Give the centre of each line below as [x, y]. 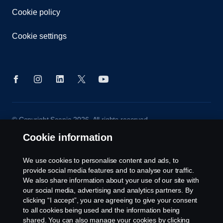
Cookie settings [39, 36]
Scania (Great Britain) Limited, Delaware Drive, [84, 130]
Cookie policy [36, 12]
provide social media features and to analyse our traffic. [109, 170]
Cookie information [68, 137]
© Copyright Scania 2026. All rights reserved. [81, 120]
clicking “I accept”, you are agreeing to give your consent [110, 200]
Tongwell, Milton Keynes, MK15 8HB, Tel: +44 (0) [87, 141]
